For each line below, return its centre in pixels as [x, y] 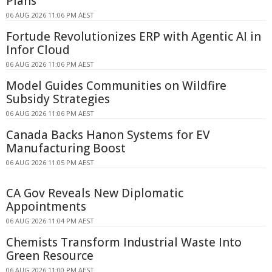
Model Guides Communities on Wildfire [116, 86]
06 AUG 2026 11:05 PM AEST [50, 163]
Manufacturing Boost [66, 148]
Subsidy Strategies [58, 99]
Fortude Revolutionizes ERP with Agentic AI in [134, 37]
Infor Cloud [38, 50]
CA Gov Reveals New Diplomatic [95, 193]
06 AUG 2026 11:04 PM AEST [50, 221]
